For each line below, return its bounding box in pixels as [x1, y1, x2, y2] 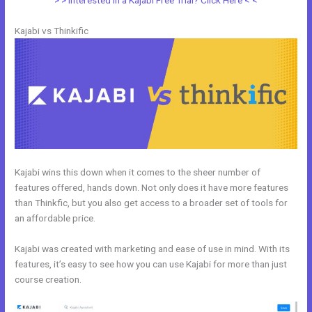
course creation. [15, 273, 84, 285]
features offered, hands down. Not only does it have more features [15, 181, 289, 193]
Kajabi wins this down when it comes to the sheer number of [15, 166, 261, 178]
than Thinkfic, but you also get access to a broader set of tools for [15, 196, 288, 208]
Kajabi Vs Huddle [84, 273, 154, 285]
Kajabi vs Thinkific [15, 25, 89, 37]
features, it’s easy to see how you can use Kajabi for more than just [15, 258, 288, 270]
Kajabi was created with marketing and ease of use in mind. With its [15, 242, 290, 254]
